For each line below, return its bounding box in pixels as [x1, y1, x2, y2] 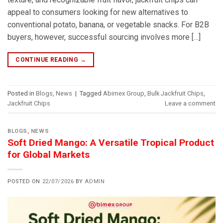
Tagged [80, 90, 103, 98]
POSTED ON [7, 178, 42, 185]
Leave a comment [165, 100, 216, 108]
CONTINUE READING [15, 56, 80, 63]
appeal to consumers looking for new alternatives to [7, 7, 188, 17]
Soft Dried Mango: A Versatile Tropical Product [7, 136, 214, 148]
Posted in [7, 90, 36, 98]
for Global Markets [7, 148, 90, 160]
